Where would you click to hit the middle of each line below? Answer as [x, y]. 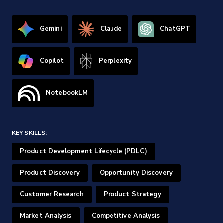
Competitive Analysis [126, 215]
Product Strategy [132, 194]
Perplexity [115, 61]
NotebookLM [67, 93]
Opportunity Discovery [136, 172]
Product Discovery [50, 172]
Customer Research [52, 194]
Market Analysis [46, 215]
